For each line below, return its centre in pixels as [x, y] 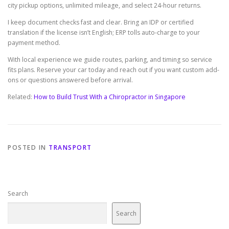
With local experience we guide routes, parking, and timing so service [110, 59]
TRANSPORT [70, 148]
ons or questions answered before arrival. [70, 80]
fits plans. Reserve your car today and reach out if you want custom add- [113, 70]
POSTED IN [28, 148]
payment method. [34, 42]
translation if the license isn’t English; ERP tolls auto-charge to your [104, 32]
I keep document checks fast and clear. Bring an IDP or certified [101, 22]
